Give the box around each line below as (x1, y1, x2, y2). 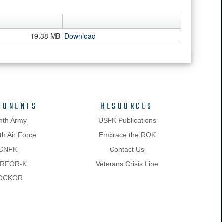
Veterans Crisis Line (96, 160, 158, 167)
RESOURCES (101, 100, 153, 113)
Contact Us (110, 145, 144, 153)
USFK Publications (98, 116, 156, 124)
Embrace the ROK (98, 131, 156, 139)
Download (64, 31, 96, 41)
